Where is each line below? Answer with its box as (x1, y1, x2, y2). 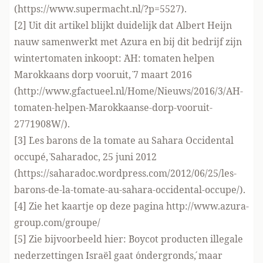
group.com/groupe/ (14, 216, 100, 229)
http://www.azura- (166, 200, 249, 213)
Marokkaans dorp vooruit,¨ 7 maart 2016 (14, 68, 192, 81)
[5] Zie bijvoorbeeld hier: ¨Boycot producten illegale (14, 232, 243, 245)
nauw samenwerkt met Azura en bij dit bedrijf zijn (14, 35, 242, 48)
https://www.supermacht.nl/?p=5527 (18, 2, 181, 15)
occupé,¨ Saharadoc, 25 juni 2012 (14, 150, 157, 163)
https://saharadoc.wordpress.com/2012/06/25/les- (18, 167, 237, 180)
